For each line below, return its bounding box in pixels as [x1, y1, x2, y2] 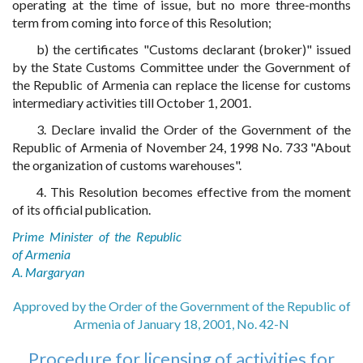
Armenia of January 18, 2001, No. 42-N [74, 316, 289, 331]
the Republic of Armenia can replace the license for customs [12, 77, 351, 92]
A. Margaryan [12, 264, 84, 280]
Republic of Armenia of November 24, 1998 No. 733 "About [12, 139, 351, 155]
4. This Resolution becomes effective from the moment [36, 184, 351, 199]
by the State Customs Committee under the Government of [12, 59, 351, 75]
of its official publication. [12, 202, 151, 217]
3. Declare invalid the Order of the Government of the [36, 122, 351, 137]
